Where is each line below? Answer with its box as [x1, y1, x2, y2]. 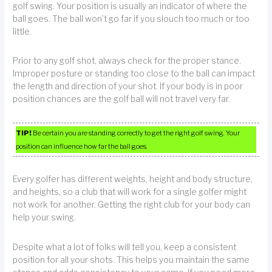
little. [13, 27, 32, 37]
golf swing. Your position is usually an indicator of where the [13, 1, 248, 12]
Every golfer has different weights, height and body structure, [13, 174, 253, 185]
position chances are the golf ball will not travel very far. [13, 94, 231, 104]
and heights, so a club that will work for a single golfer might [13, 187, 247, 197]
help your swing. [13, 212, 76, 223]
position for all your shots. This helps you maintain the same [13, 254, 250, 265]
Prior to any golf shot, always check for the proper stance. [13, 56, 242, 66]
